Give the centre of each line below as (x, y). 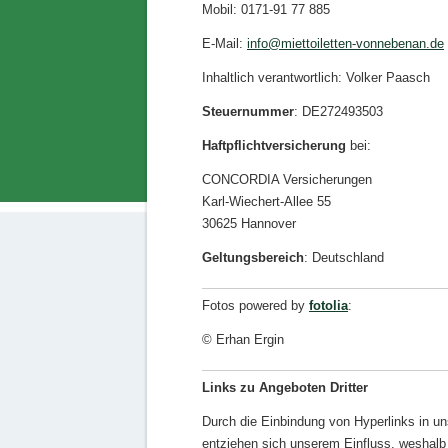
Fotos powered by (255, 305)
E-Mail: (224, 43)
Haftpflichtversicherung (276, 145)
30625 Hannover (249, 223)
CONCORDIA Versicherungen (287, 179)
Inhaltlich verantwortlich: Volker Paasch (316, 77)
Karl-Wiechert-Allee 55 (266, 201)
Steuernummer (248, 111)
